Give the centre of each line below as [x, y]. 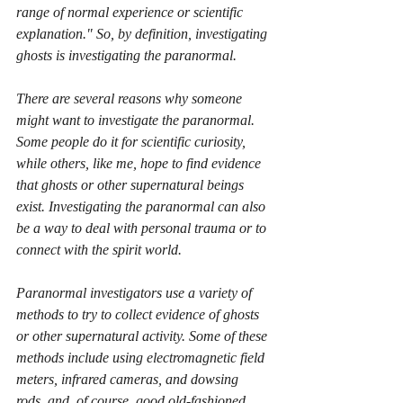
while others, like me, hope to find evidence [140, 163]
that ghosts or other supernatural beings [132, 185]
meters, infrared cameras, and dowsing [129, 379]
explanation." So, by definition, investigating [143, 34]
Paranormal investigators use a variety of [136, 293]
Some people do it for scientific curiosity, [133, 142]
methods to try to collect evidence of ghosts [139, 314]
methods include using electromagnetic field [142, 358]
